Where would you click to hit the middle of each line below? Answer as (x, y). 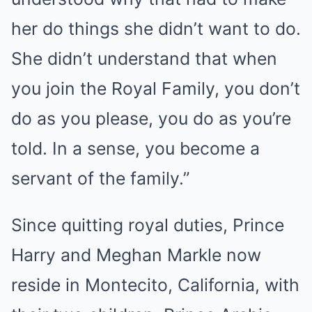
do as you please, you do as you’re (151, 118)
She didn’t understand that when (144, 58)
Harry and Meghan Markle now (136, 255)
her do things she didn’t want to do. (156, 29)
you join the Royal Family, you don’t (156, 88)
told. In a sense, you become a (135, 148)
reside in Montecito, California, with (155, 285)
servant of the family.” (100, 178)
